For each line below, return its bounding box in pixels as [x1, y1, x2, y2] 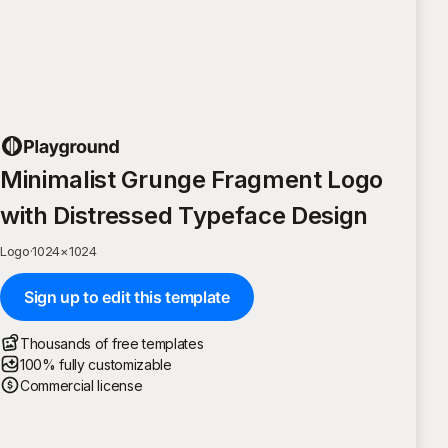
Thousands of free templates [20, 334, 204, 352]
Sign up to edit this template [24, 286, 230, 307]
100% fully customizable [20, 355, 172, 373]
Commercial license [20, 376, 143, 394]
